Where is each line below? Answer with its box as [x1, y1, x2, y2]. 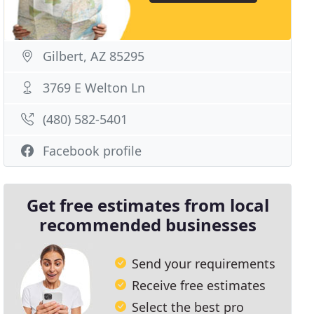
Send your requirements [132, 254, 276, 272]
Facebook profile [43, 142, 142, 159]
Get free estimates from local [26, 193, 269, 217]
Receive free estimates [132, 276, 266, 294]
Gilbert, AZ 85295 [43, 48, 145, 64]
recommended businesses [39, 213, 257, 236]
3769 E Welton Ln [43, 79, 146, 96]
